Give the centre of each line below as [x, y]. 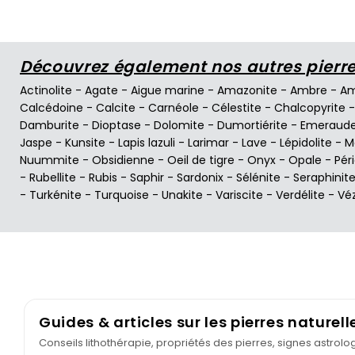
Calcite [116, 107]
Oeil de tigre [201, 160]
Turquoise [122, 195]
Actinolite [46, 90]
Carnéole [174, 107]
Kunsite [85, 142]
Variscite [239, 195]
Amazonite [247, 90]
